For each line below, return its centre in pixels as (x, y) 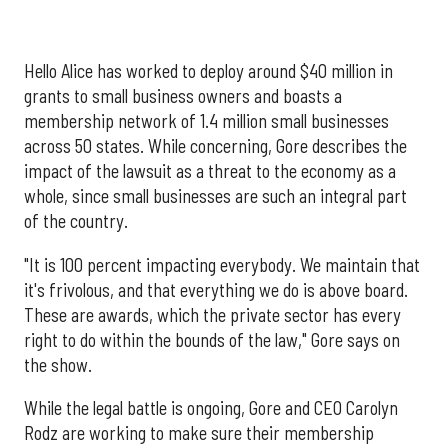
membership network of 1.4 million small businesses (206, 121)
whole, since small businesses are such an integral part (215, 196)
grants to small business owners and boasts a (183, 96)
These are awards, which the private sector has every (212, 314)
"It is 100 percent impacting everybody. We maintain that (222, 264)
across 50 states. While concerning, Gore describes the (215, 146)
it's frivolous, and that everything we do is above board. (216, 289)
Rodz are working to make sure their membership (199, 433)
